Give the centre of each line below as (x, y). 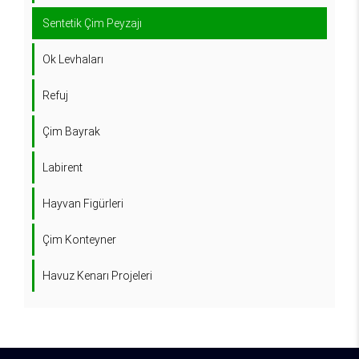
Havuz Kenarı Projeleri (97, 276)
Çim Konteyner (79, 240)
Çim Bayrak (71, 131)
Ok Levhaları (73, 59)
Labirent (63, 167)
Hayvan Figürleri (83, 204)
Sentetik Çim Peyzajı (92, 23)
